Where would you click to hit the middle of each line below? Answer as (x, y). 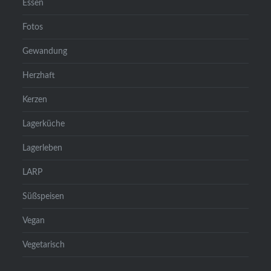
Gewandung (45, 51)
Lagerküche (44, 123)
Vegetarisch (44, 244)
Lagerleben (43, 148)
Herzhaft (39, 75)
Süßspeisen (44, 196)
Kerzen (35, 99)
